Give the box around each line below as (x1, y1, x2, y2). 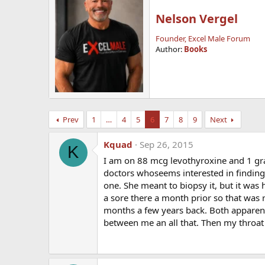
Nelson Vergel (156, 10, 238, 27)
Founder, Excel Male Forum (156, 33, 250, 44)
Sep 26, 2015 (140, 138, 193, 150)
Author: (156, 43, 184, 54)
